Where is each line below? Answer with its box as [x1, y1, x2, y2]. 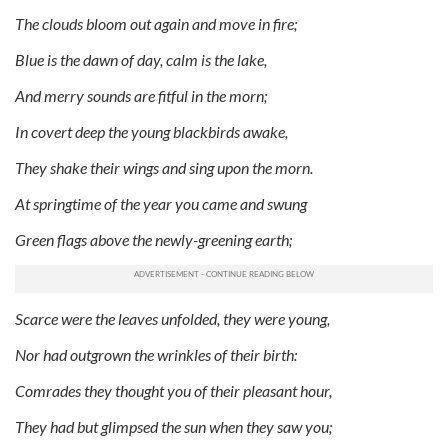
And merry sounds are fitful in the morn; [15, 85, 267, 105]
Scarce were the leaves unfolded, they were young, [15, 308, 330, 328]
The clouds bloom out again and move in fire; [15, 13, 297, 33]
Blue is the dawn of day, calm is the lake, [15, 49, 267, 69]
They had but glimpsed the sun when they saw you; [15, 416, 332, 436]
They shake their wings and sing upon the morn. [15, 157, 313, 177]
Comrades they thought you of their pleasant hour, [15, 380, 332, 400]
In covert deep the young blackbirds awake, [15, 121, 288, 141]
